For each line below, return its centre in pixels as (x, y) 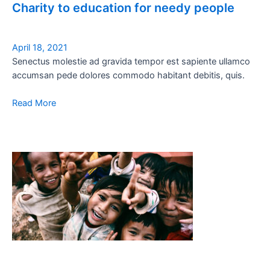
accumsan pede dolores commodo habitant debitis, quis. (128, 76)
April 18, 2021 (40, 48)
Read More (34, 103)
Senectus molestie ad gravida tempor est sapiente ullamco (131, 62)
